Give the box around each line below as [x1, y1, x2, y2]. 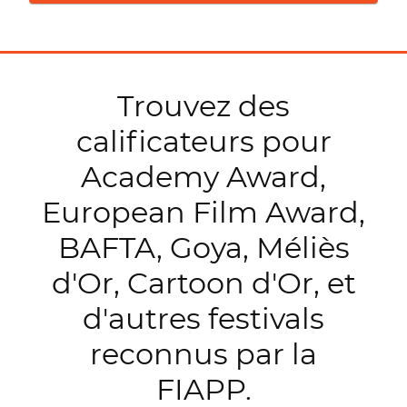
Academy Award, [81, 158, 326, 194]
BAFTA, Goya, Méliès [57, 229, 350, 265]
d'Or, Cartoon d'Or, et [51, 264, 356, 301]
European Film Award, [42, 194, 365, 230]
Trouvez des [117, 87, 290, 124]
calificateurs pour [75, 123, 332, 159]
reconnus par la [90, 335, 317, 372]
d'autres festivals [83, 300, 324, 336]
